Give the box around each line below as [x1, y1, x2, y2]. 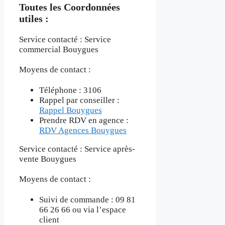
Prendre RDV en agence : [39, 115, 129, 125]
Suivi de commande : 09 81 [39, 194, 136, 204]
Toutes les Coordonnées [19, 2, 120, 13]
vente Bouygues [19, 154, 76, 164]
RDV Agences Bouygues [39, 125, 127, 135]
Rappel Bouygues [39, 105, 102, 115]
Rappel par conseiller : [39, 95, 120, 105]
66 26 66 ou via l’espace [39, 204, 126, 214]
